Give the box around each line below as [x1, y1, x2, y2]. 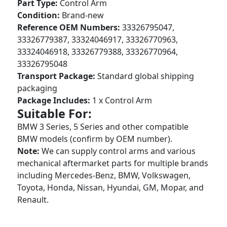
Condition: [17, 10, 60, 21]
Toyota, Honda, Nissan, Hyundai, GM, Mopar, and [17, 182, 204, 193]
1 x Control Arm [90, 95, 153, 106]
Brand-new [60, 10, 104, 21]
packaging [17, 83, 58, 94]
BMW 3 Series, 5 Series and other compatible [17, 121, 189, 132]
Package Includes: [17, 95, 91, 106]
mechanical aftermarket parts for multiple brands [17, 158, 209, 169]
